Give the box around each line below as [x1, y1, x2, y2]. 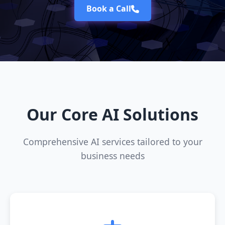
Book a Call [86, 3, 131, 14]
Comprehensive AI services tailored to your [23, 136, 202, 148]
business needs [80, 150, 145, 162]
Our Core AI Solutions [27, 103, 198, 125]
